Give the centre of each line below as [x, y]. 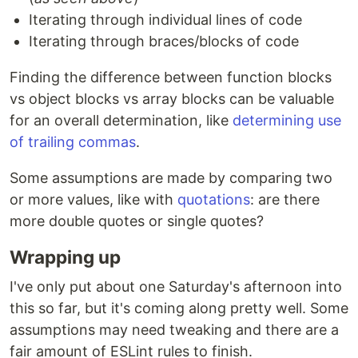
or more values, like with [93, 200]
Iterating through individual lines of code [165, 20]
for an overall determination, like [121, 121]
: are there [285, 200]
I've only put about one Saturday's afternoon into [176, 287]
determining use [287, 121]
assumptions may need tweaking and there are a [174, 330]
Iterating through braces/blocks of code [164, 42]
